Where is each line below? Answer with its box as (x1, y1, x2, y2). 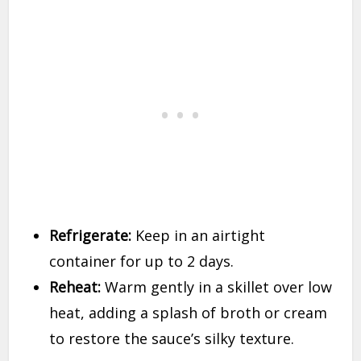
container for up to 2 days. (49, 251, 234, 272)
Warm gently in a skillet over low (101, 277, 333, 297)
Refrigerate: (49, 226, 132, 246)
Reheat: (49, 277, 102, 297)
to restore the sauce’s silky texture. (49, 329, 295, 349)
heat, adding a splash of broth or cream (49, 303, 328, 323)
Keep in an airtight (131, 226, 266, 246)
